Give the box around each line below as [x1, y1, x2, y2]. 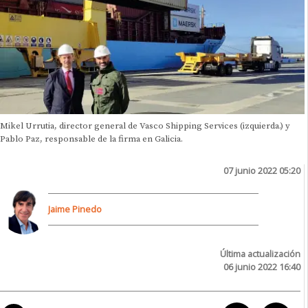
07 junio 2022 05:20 [223, 164, 301, 177]
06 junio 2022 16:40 [223, 260, 301, 273]
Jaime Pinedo [48, 202, 102, 215]
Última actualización [220, 247, 301, 260]
